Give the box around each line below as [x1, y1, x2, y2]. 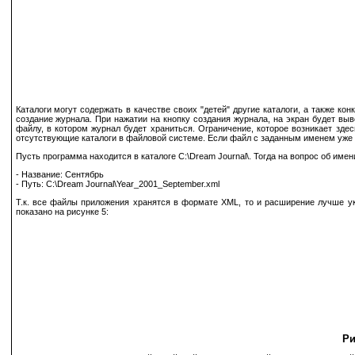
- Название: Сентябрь [15, 169, 104, 179]
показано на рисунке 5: [15, 206, 109, 216]
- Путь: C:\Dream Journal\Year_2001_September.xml [15, 178, 219, 189]
